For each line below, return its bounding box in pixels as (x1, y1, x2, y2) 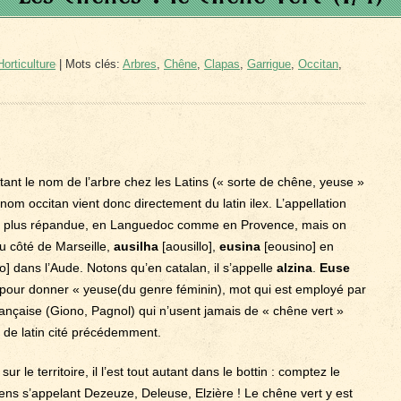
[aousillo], (158, 239, 219, 253)
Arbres (123, 57, 157, 71)
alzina (277, 260, 312, 275)
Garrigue (247, 57, 291, 71)
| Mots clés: (55, 57, 123, 71)
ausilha (114, 239, 158, 253)
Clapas (204, 57, 240, 71)
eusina (219, 239, 260, 253)
